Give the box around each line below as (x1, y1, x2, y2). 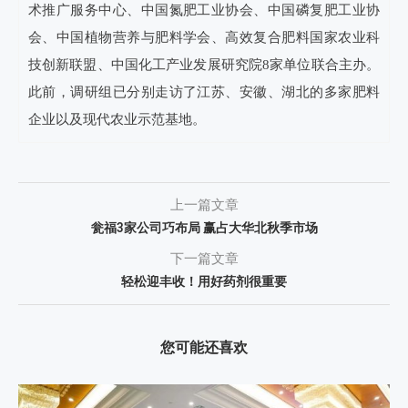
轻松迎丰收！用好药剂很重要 (121, 274, 287, 289)
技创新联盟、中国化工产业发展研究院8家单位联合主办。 (28, 57, 380, 72)
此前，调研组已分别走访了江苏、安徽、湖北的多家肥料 (28, 85, 380, 99)
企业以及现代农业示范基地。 (28, 112, 206, 127)
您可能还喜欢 (160, 339, 248, 356)
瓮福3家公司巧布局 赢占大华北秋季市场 (90, 220, 318, 235)
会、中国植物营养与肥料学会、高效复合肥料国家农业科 (28, 30, 380, 45)
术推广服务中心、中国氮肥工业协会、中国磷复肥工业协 (28, 3, 380, 17)
